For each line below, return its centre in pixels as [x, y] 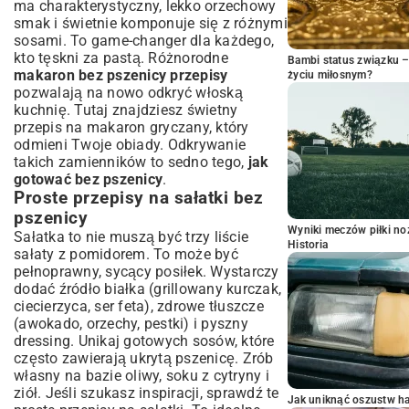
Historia [308, 245]
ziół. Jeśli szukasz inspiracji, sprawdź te [147, 393]
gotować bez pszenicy [88, 179]
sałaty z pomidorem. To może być [126, 254]
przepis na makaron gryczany [111, 127]
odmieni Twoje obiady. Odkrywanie [130, 144]
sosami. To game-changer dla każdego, [144, 40]
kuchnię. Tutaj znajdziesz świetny [126, 110]
